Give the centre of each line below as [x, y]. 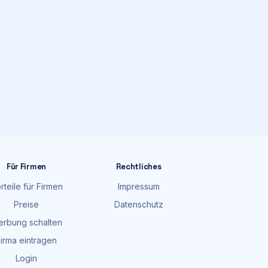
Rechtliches [139, 167]
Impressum [139, 186]
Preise [26, 204]
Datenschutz [139, 204]
